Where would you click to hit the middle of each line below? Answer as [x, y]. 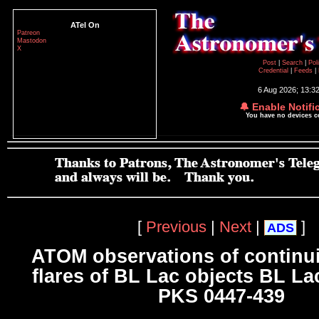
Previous [176, 226]
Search [293, 63]
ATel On [85, 25]
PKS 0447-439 [221, 297]
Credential [274, 70]
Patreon [28, 33]
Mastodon [32, 41]
